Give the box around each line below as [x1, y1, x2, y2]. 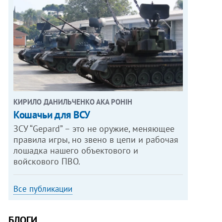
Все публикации [13, 183, 73, 194]
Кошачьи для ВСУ [13, 108, 91, 121]
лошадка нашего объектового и [13, 144, 139, 156]
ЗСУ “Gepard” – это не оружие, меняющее [13, 122, 175, 134]
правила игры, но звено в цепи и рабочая [13, 133, 179, 145]
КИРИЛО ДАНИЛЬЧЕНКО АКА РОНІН [13, 97, 133, 107]
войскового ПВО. [13, 155, 81, 167]
